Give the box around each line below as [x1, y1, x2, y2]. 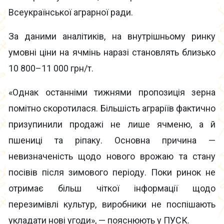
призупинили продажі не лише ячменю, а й [8, 119, 215, 130]
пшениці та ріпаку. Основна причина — [8, 135, 215, 146]
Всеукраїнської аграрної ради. [8, 7, 133, 18]
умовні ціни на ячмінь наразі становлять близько [8, 47, 215, 58]
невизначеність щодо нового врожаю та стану [8, 151, 215, 162]
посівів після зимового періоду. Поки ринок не [8, 167, 215, 178]
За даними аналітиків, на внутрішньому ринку [8, 31, 215, 42]
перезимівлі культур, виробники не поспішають [8, 199, 215, 210]
